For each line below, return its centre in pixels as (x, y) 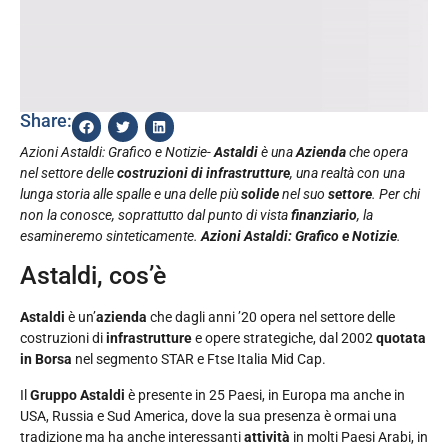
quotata (401, 338)
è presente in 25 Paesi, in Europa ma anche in (265, 394)
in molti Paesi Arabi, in (359, 436)
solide (260, 193)
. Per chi (396, 193)
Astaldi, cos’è (93, 276)
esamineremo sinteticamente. (110, 235)
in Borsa (46, 359)
